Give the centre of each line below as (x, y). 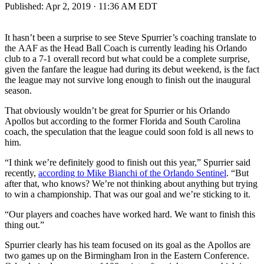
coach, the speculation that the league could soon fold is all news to (129, 131)
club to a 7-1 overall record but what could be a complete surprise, (127, 58)
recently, (22, 173)
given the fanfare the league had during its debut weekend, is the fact (132, 69)
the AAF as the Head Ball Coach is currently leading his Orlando (126, 48)
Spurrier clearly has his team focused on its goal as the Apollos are (128, 245)
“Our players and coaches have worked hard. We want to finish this (130, 214)
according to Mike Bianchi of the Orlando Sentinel (132, 173)
